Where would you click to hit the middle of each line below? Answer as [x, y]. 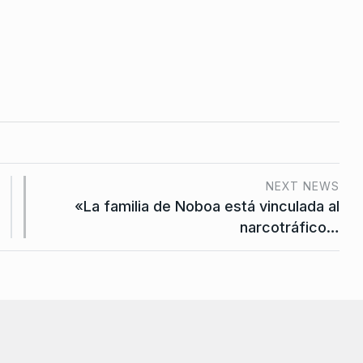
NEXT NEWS [303, 186]
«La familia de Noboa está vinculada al [207, 206]
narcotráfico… [290, 227]
